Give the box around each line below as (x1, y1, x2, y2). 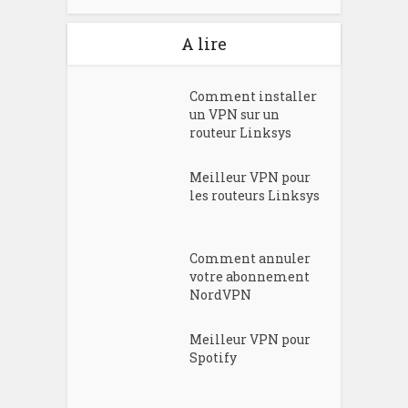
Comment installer (189, 87, 318, 106)
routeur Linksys (189, 124, 292, 142)
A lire (181, 33, 227, 56)
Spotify (189, 349, 238, 367)
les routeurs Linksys (189, 187, 321, 205)
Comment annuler (189, 250, 311, 268)
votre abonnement (189, 268, 311, 286)
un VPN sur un (189, 106, 280, 124)
